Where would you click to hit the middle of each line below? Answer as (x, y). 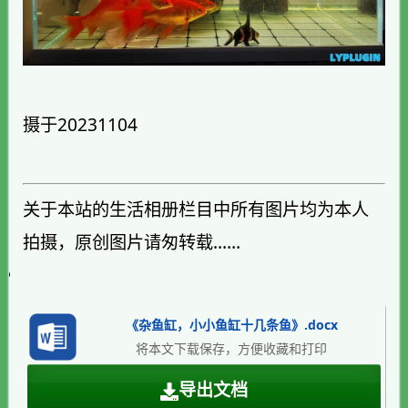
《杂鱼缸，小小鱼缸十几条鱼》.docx (231, 325)
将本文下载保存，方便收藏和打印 (231, 349)
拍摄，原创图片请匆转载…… (132, 242)
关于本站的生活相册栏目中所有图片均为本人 (196, 209)
